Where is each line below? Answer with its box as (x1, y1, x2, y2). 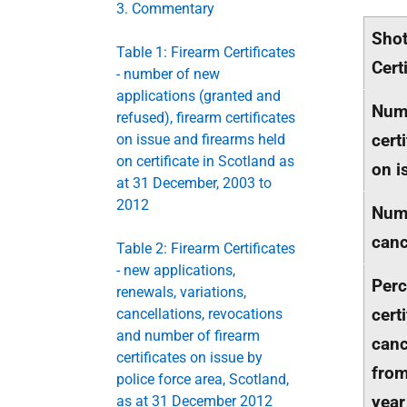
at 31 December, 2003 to (116, 174, 272, 192)
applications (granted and (116, 86, 281, 104)
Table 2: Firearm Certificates (116, 239, 295, 257)
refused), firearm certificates (116, 108, 295, 126)
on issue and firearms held (116, 130, 285, 148)
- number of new (116, 65, 220, 83)
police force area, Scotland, (116, 370, 289, 388)
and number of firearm (116, 326, 260, 344)
